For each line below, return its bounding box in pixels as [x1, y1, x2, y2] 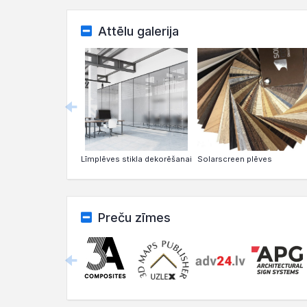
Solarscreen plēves [197, 154, 272, 164]
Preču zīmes [97, 210, 171, 225]
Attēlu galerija [97, 24, 179, 39]
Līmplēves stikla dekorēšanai [81, 154, 192, 164]
